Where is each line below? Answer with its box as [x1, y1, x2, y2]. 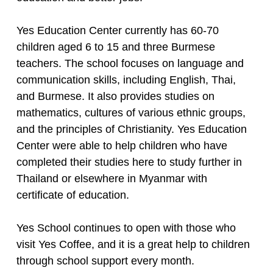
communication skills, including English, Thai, [16, 73, 236, 86]
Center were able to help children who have [16, 139, 227, 152]
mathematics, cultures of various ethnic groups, [16, 106, 246, 119]
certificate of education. [16, 188, 129, 201]
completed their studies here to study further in [16, 155, 242, 168]
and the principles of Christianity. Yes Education [16, 122, 247, 135]
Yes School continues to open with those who [16, 221, 236, 234]
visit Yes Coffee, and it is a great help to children [16, 238, 250, 250]
